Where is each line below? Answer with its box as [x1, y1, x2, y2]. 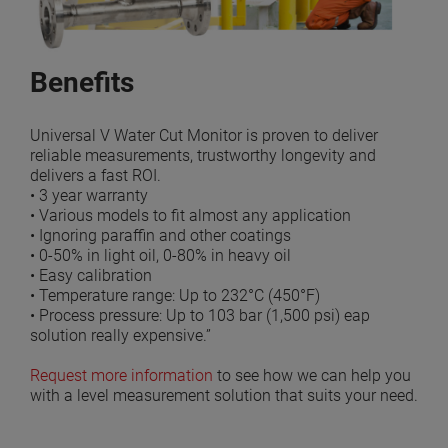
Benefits [30, 65, 134, 99]
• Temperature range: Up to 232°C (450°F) [30, 285, 320, 305]
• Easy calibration [30, 265, 152, 285]
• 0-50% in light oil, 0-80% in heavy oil [30, 245, 291, 265]
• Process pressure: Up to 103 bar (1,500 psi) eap [30, 305, 370, 325]
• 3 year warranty [30, 185, 148, 205]
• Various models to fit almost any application [30, 205, 351, 225]
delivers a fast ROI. [30, 165, 161, 185]
